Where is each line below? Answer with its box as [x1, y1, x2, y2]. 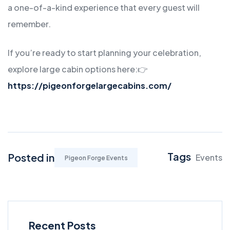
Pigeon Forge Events [64, 154, 128, 162]
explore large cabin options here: [8, 64, 138, 75]
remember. [8, 18, 51, 30]
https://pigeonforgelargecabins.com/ [8, 80, 171, 91]
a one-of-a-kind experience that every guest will [8, 2, 200, 13]
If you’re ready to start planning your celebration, [8, 47, 201, 59]
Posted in [8, 151, 54, 164]
